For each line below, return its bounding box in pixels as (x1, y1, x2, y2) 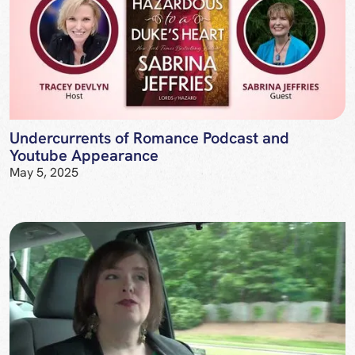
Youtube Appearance (10, 144, 158, 166)
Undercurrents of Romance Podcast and (10, 127, 289, 148)
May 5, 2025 (10, 163, 78, 181)
